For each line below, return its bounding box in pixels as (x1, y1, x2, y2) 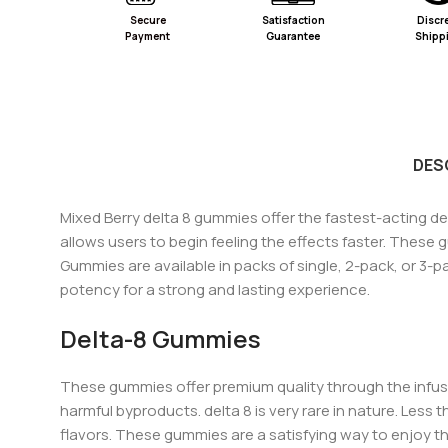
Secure (129, 12, 166, 27)
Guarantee (266, 28, 321, 43)
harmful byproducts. (60, 400, 204, 422)
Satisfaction (261, 12, 325, 27)
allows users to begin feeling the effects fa (60, 231, 356, 253)
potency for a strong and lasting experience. (60, 279, 370, 301)
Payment (125, 28, 171, 43)
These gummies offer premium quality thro (60, 376, 357, 398)
